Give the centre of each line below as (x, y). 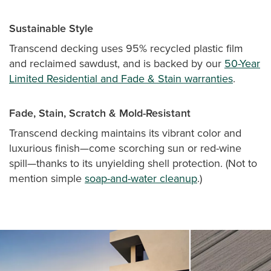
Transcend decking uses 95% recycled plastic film (126, 48)
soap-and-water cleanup (141, 178)
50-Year (242, 63)
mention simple (47, 178)
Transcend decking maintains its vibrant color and (125, 133)
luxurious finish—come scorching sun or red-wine (125, 148)
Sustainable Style (51, 28)
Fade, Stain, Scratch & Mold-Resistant (100, 113)
